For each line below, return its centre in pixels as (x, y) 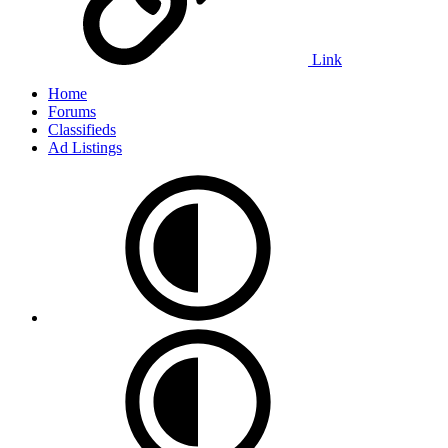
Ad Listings (85, 147)
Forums (72, 111)
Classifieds (82, 129)
